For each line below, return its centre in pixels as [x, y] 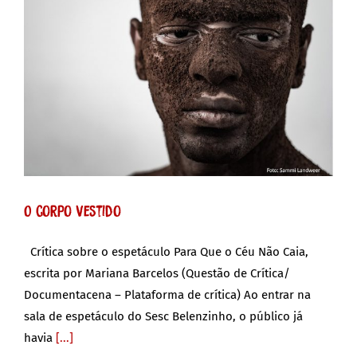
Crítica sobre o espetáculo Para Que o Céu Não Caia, [166, 252]
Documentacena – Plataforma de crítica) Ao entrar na [167, 295]
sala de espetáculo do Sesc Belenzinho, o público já [163, 317]
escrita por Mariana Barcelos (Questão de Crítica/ [157, 274]
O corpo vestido [73, 211]
